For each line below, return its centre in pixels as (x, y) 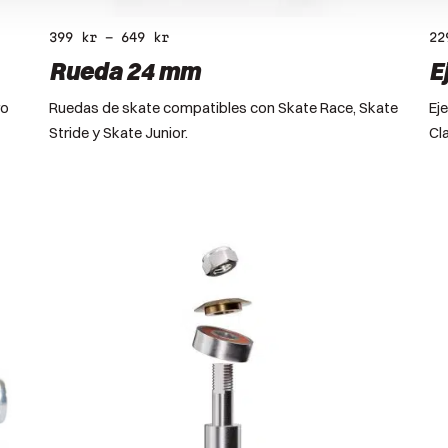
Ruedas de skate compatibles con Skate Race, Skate (223, 107)
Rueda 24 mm (124, 70)
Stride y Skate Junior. (118, 132)
